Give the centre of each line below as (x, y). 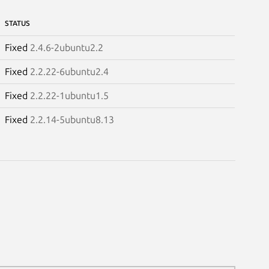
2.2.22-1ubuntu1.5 (69, 95)
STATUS (17, 23)
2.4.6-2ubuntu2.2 (66, 47)
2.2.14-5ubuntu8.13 (72, 119)
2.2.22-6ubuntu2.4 (69, 71)
